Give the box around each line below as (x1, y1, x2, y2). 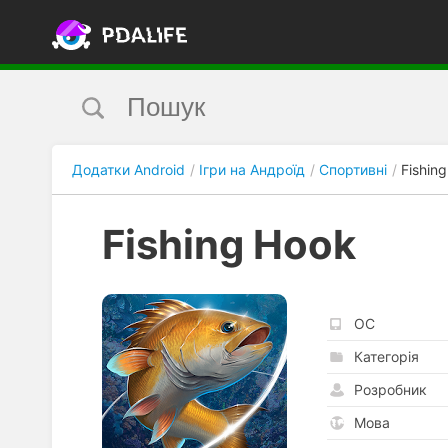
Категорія (354, 348, 419, 365)
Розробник (354, 381, 427, 398)
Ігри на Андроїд (199, 160, 305, 178)
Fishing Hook (102, 220, 356, 269)
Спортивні (319, 160, 387, 178)
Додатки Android (72, 160, 185, 178)
